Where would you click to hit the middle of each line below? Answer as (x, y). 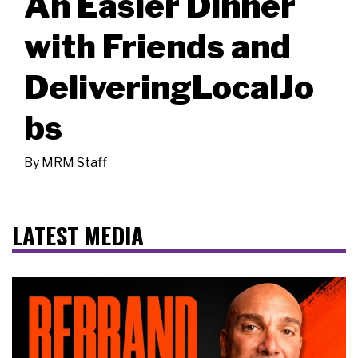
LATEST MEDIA (78, 235)
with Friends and (157, 46)
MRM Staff (74, 162)
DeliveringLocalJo (169, 87)
